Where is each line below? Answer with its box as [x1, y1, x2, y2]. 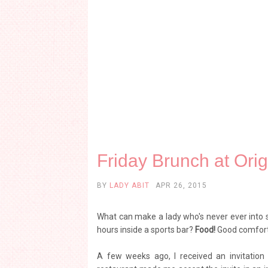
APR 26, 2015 [156, 181, 207, 190]
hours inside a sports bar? [97, 225, 195, 234]
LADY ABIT [109, 181, 150, 190]
